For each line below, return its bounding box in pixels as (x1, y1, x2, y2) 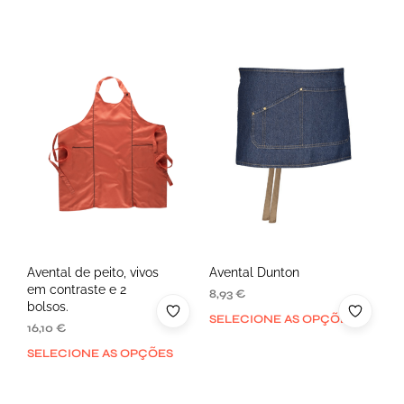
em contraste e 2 (27, 281, 126, 297)
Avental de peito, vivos (27, 264, 159, 280)
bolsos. (27, 298, 69, 314)
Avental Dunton (208, 264, 299, 280)
